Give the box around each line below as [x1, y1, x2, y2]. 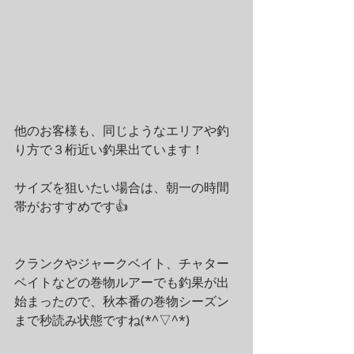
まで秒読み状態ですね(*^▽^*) [14, 311, 190, 329]
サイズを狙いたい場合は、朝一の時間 [14, 179, 229, 196]
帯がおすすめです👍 [14, 198, 128, 215]
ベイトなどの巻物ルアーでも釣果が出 [14, 273, 229, 291]
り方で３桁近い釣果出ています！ [14, 141, 204, 158]
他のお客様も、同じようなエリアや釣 [14, 122, 229, 139]
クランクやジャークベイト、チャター [14, 254, 229, 272]
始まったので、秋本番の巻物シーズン [14, 292, 229, 310]
